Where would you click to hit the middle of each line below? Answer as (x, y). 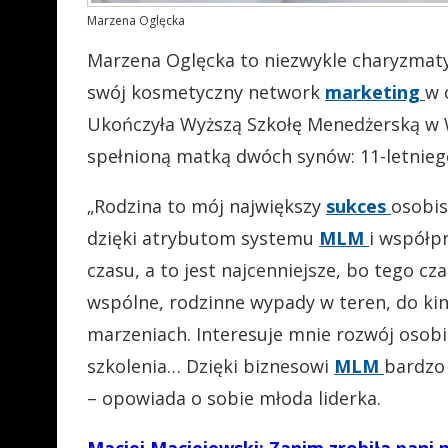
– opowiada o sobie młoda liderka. (234, 397)
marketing (375, 91)
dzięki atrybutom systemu (203, 237)
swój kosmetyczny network (206, 91)
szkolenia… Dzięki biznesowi (210, 365)
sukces (358, 205)
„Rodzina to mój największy (206, 205)
